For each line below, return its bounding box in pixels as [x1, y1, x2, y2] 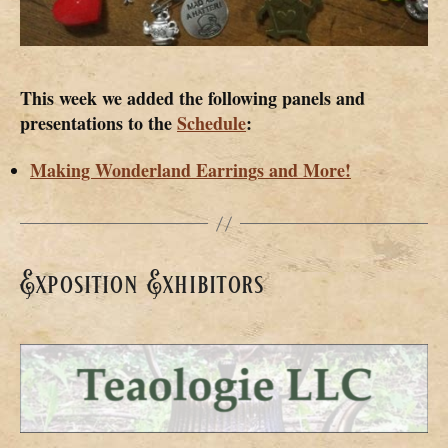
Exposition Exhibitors [20, 264, 265, 305]
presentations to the [20, 109, 177, 136]
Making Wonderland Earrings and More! [30, 157, 351, 184]
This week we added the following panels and [20, 84, 365, 111]
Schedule [177, 109, 246, 136]
